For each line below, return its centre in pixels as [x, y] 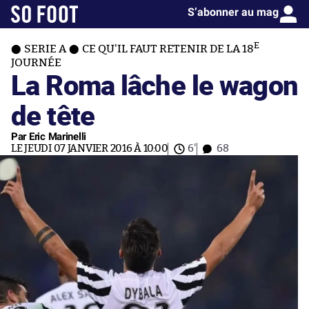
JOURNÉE [36, 63]
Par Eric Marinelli [49, 137]
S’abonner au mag [233, 12]
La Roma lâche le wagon [154, 84]
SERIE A [45, 49]
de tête [53, 115]
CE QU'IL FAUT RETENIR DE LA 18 [168, 49]
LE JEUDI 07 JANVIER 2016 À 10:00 [90, 149]
